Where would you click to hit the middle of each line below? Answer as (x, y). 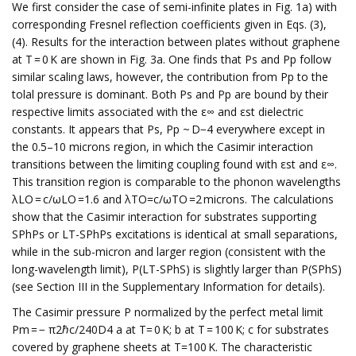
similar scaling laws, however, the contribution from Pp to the (170, 77)
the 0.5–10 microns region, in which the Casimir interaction (163, 147)
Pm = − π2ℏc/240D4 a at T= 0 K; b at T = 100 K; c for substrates (170, 329)
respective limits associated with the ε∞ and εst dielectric (158, 112)
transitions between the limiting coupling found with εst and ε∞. (174, 164)
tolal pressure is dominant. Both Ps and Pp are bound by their (170, 94)
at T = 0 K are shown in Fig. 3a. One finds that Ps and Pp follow (172, 59)
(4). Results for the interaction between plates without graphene (176, 42)
